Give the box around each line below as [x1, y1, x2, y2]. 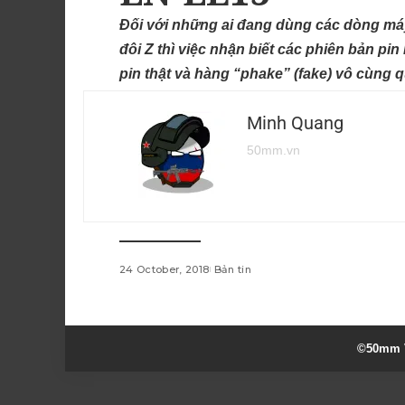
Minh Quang [247, 112, 344, 135]
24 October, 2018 [119, 263, 210, 277]
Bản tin [213, 263, 251, 277]
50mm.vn [247, 143, 300, 158]
